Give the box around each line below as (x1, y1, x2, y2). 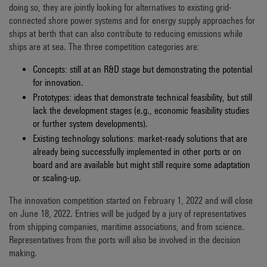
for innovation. (33, 77, 83, 88)
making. (9, 247, 37, 259)
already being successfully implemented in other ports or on (33, 146, 241, 158)
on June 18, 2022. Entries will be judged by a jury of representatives (9, 208, 246, 220)
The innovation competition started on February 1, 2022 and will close (9, 195, 253, 207)
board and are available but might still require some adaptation (33, 159, 250, 171)
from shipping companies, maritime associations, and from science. (9, 221, 244, 233)
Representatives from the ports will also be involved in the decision (9, 234, 241, 246)
